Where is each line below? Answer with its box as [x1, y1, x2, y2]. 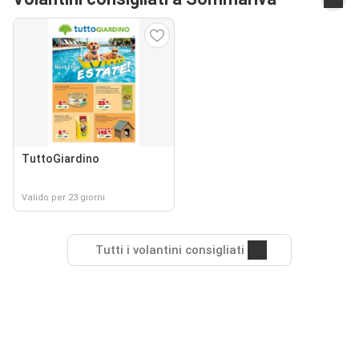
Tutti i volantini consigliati [95, 243, 244, 257]
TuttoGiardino [22, 152, 99, 165]
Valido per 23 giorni [22, 192, 105, 203]
